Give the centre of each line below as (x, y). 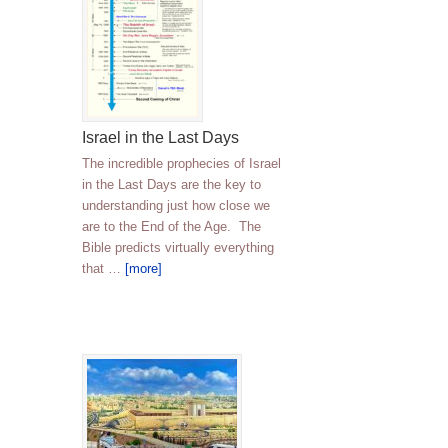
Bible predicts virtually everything (178, 247)
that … (103, 268)
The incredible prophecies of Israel (181, 163)
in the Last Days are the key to (171, 184)
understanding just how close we (176, 205)
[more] (143, 268)
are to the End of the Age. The (171, 226)
